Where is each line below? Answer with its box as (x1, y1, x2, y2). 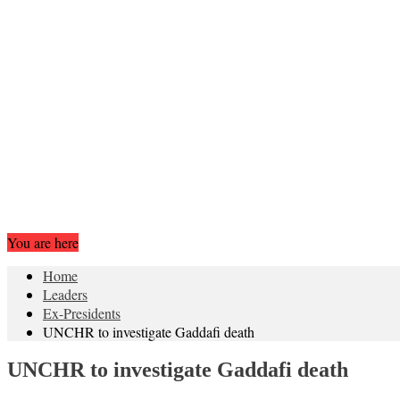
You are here (7, 232, 79, 252)
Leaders (43, 284, 87, 304)
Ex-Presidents (43, 303, 121, 322)
